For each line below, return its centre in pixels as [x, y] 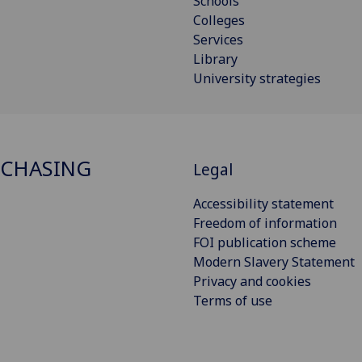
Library [215, 59]
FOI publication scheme [265, 242]
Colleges [219, 21]
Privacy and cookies [252, 281]
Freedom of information [265, 223]
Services [218, 40]
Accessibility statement [263, 203]
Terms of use [233, 300]
